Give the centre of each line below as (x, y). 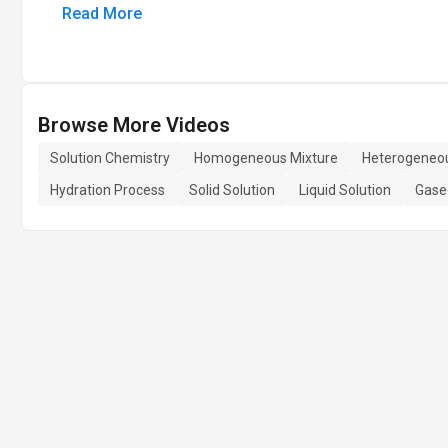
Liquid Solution (345, 190)
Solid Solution (232, 190)
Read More (102, 13)
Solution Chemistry (110, 158)
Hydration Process (107, 190)
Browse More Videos (134, 125)
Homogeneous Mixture (266, 158)
